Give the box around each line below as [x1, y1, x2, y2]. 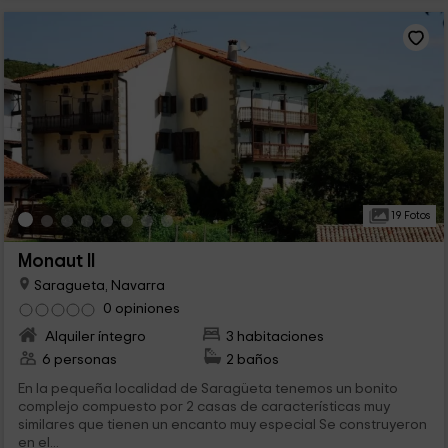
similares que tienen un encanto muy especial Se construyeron [17, 417, 427, 433]
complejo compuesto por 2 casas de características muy [17, 399, 390, 415]
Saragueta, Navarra [30, 277, 165, 293]
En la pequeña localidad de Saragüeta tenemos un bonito [17, 381, 398, 397]
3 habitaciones [226, 329, 325, 345]
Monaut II [17, 252, 95, 272]
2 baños [226, 352, 280, 368]
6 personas [41, 352, 117, 368]
